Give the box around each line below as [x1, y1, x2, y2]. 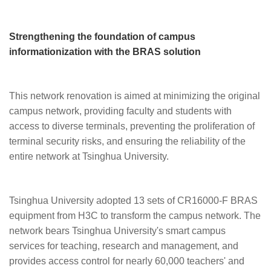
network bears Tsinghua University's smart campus [9, 226, 226, 236]
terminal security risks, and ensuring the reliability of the [9, 136, 246, 146]
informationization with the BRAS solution [9, 47, 201, 57]
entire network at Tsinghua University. [9, 151, 169, 162]
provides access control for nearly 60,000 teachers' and [9, 256, 244, 266]
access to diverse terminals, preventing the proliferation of [9, 121, 255, 131]
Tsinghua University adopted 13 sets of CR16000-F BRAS [9, 195, 258, 206]
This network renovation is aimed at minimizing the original [9, 91, 260, 101]
